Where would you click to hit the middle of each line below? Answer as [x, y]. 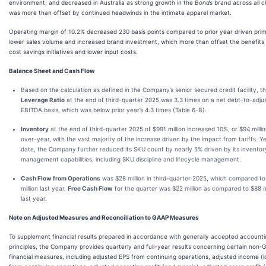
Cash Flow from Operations [61, 178]
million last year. [44, 188]
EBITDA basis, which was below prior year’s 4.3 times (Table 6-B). [114, 110]
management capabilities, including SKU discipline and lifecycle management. [131, 159]
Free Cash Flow [90, 188]
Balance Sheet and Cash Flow [52, 71]
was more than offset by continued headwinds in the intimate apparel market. [120, 12]
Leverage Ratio [43, 100]
